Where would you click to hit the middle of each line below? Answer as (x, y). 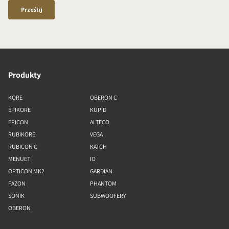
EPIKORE (19, 110)
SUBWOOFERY (108, 196)
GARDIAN (101, 171)
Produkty (25, 75)
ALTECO (100, 122)
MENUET (19, 159)
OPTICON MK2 (26, 171)
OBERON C (104, 98)
